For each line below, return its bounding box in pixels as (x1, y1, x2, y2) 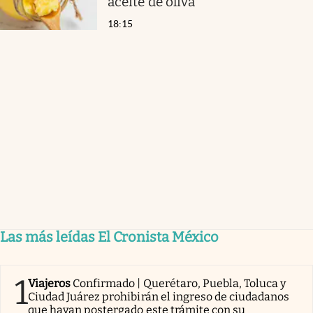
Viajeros (28, 276, 71, 290)
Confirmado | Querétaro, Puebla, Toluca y (73, 276, 286, 290)
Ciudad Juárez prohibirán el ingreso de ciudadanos (28, 289, 290, 303)
